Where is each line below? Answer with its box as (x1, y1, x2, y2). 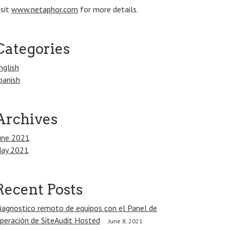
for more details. (78, 4, 138, 14)
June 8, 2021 (108, 217, 143, 225)
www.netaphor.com (11, 4, 78, 14)
